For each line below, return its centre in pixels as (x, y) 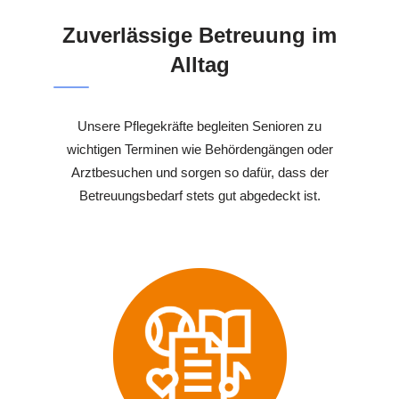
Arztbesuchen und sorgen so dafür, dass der (199, 172)
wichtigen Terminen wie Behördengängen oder (199, 149)
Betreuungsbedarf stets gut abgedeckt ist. (199, 195)
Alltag (199, 64)
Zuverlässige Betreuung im (199, 35)
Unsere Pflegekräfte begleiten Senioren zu (199, 126)
